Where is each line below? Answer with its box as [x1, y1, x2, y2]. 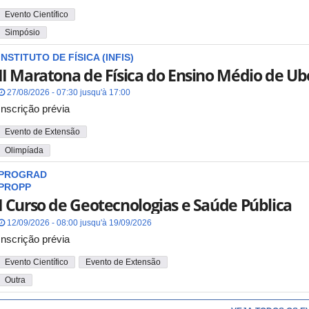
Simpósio [4, 28, 40, 38]
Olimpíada [4, 145, 43, 155]
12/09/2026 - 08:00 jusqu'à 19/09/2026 [4, 217, 152, 228]
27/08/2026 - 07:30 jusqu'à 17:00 [4, 88, 130, 98]
